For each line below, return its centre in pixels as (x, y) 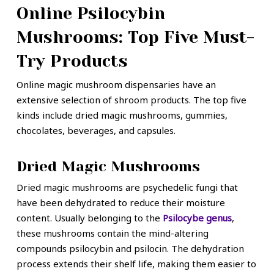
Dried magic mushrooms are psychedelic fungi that (127, 187)
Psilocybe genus (197, 218)
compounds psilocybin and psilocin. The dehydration (130, 249)
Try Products (72, 61)
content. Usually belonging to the (89, 218)
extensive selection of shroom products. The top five (131, 99)
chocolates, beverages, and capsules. (96, 130)
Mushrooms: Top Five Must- (135, 37)
